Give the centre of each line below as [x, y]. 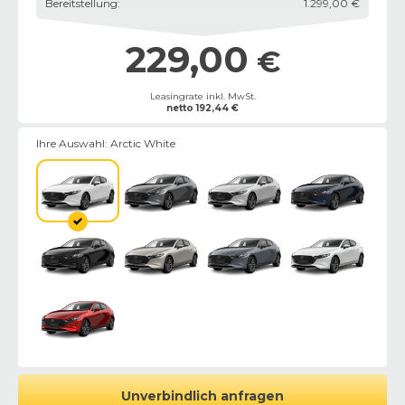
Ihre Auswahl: [73, 143]
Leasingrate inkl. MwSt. [202, 96]
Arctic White [143, 143]
